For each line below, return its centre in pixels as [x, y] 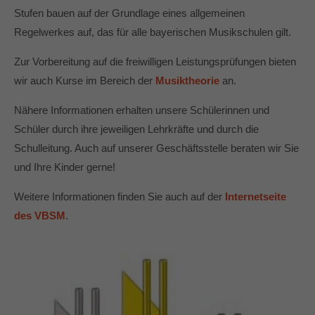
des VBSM [40, 216]
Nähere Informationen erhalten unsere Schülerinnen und [142, 110]
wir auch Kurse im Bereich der [85, 81]
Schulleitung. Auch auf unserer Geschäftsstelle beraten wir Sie [156, 148]
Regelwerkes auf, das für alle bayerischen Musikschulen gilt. [153, 32]
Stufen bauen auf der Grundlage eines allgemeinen [129, 13]
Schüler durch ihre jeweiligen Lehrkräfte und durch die [136, 129]
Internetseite [256, 197]
